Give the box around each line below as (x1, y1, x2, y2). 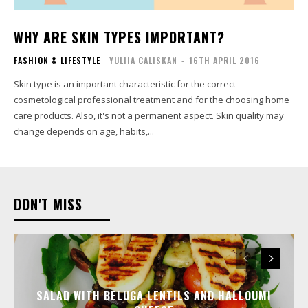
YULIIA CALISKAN (109, 54, 177, 66)
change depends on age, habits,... (14, 124, 154, 137)
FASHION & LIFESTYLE (14, 54, 100, 66)
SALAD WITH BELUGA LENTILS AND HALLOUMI (36, 287, 272, 304)
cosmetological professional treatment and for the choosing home (14, 93, 289, 106)
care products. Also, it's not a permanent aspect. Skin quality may (14, 109, 284, 122)
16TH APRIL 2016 (189, 54, 260, 66)
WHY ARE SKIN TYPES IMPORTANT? (14, 26, 225, 47)
